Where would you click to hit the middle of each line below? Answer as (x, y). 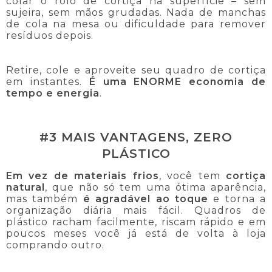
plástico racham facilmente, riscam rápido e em (136, 222)
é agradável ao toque (145, 199)
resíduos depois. (50, 35)
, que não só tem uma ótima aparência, (155, 188)
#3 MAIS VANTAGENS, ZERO (136, 137)
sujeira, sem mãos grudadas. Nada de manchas (136, 12)
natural (25, 188)
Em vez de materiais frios (83, 176)
